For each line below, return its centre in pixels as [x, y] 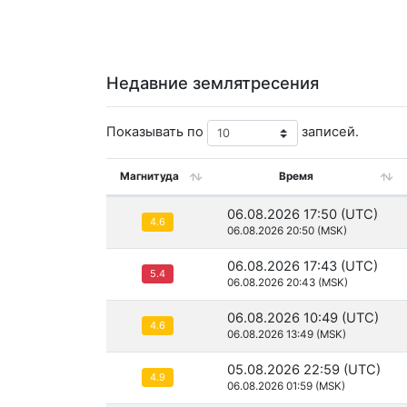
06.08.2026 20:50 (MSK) [287, 231]
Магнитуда [149, 177]
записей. [328, 132]
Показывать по [157, 132]
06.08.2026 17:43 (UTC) [303, 267]
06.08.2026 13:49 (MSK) [287, 335]
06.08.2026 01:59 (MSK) [286, 387]
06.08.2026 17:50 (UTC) [303, 215]
